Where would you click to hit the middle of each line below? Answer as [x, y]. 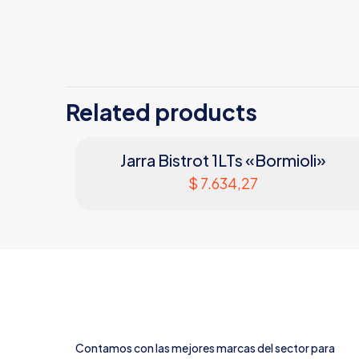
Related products [161, 112]
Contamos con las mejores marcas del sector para [205, 348]
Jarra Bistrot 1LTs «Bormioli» [223, 160]
